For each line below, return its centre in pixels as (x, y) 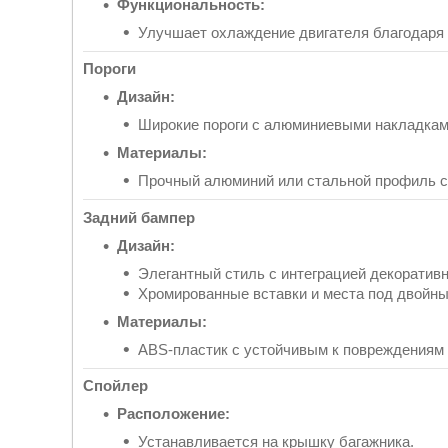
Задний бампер (139, 217)
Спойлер (115, 385)
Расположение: (173, 413)
